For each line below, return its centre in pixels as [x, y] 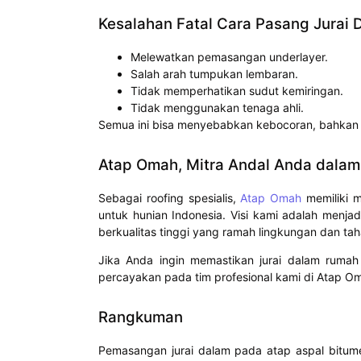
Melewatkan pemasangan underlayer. [229, 56]
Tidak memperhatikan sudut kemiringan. [237, 90]
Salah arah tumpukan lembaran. [214, 73]
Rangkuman [141, 317]
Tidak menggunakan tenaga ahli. [217, 107]
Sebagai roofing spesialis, [170, 197]
